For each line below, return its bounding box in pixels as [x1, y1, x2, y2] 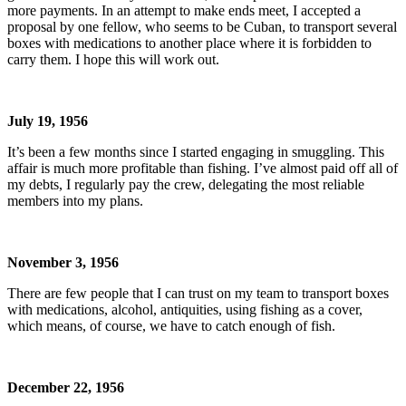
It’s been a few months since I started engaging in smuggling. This [7, 143, 384, 159]
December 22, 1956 [7, 379, 124, 395]
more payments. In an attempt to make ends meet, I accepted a [7, 2, 361, 18]
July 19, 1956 [7, 112, 88, 129]
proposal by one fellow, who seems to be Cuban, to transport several [7, 18, 397, 34]
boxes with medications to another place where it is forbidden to [7, 34, 372, 51]
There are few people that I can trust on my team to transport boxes [7, 285, 389, 301]
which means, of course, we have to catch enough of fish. [7, 317, 335, 333]
